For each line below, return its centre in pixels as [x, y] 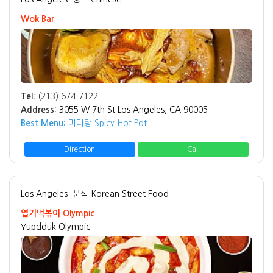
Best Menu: [43, 123]
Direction [80, 149]
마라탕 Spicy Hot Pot [106, 123]
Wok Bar [37, 19]
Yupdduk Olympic [55, 226]
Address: [39, 109]
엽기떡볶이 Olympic [58, 213]
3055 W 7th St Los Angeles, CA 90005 [133, 109]
